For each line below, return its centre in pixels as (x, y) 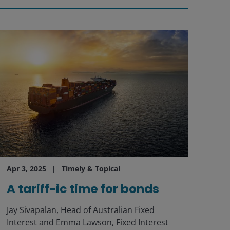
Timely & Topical (91, 169)
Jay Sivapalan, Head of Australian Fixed (80, 210)
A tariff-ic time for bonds (83, 189)
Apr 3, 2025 (26, 169)
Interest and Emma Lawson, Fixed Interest (87, 223)
